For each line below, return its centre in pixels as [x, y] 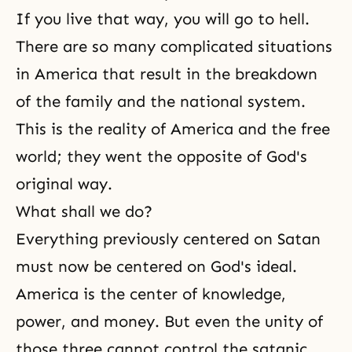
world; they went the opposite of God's [161, 156]
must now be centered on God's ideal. [156, 266]
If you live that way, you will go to [147, 19]
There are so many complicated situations [174, 46]
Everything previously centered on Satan [168, 239]
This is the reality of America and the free [173, 129]
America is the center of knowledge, [151, 294]
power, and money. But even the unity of [169, 321]
